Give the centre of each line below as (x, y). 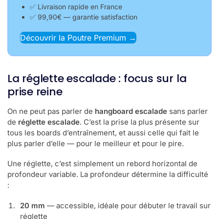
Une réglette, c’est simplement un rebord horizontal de (102, 164)
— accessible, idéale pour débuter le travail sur (128, 205)
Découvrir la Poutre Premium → (78, 37)
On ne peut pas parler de (51, 111)
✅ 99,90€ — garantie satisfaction (84, 17)
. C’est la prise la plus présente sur (140, 122)
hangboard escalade (131, 111)
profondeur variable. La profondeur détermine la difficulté (108, 175)
